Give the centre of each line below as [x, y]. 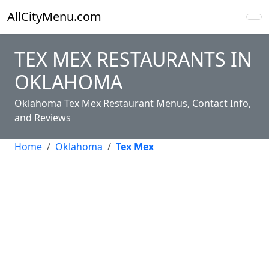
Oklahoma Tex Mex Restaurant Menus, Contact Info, [133, 103]
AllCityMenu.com [54, 17]
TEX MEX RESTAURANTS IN [133, 59]
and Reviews [43, 118]
